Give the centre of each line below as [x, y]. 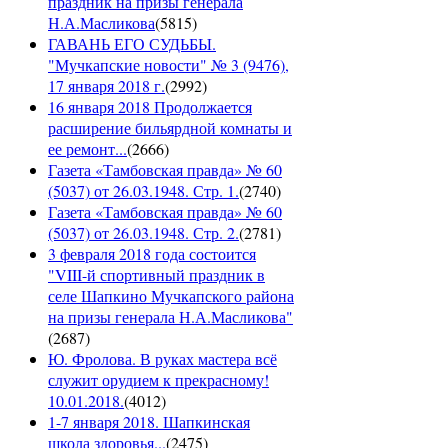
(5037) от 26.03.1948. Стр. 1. [143, 191]
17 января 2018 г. [106, 86]
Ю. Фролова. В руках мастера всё [162, 359]
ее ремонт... [87, 149]
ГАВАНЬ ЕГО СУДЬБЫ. [132, 44]
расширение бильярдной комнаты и [170, 128]
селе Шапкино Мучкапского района [171, 296]
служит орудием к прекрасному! [158, 380]
